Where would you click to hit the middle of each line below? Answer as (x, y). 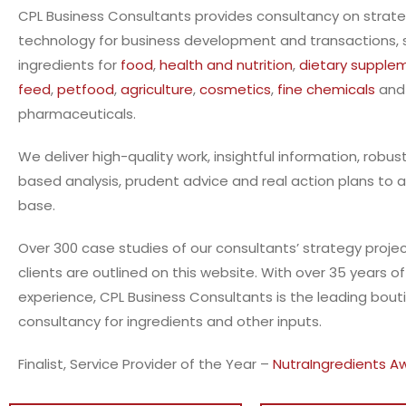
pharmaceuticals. (79, 114)
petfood (86, 89)
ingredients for (69, 65)
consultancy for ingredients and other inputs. (170, 321)
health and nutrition (226, 65)
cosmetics (235, 89)
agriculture (157, 89)
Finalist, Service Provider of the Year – (145, 364)
